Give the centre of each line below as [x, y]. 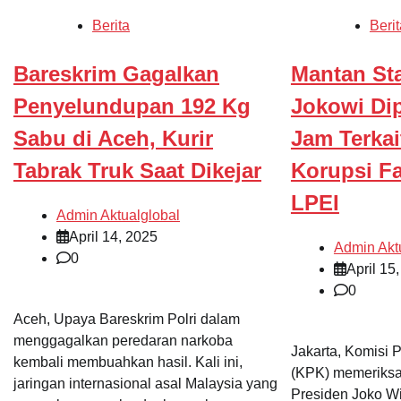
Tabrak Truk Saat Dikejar [137, 171]
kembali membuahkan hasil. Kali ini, [128, 362]
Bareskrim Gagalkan [116, 74]
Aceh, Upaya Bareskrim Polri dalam [127, 319]
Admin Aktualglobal [118, 215]
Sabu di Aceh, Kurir [113, 139]
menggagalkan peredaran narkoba [123, 340]
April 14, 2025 [113, 236]
